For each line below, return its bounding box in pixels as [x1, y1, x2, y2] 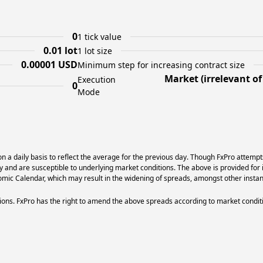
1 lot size [77, 45, 112, 56]
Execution [77, 74, 116, 85]
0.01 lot [43, 44, 77, 57]
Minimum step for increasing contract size [77, 59, 245, 70]
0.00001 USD [21, 58, 77, 71]
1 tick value [77, 31, 122, 42]
